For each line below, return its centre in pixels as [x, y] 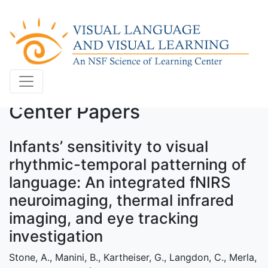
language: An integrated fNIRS [120, 182]
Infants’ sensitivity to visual [109, 146]
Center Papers [74, 112]
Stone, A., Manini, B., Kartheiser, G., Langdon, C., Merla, [133, 257]
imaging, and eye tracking [104, 218]
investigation [56, 236]
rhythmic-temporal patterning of [127, 164]
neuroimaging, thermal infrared [121, 200]
